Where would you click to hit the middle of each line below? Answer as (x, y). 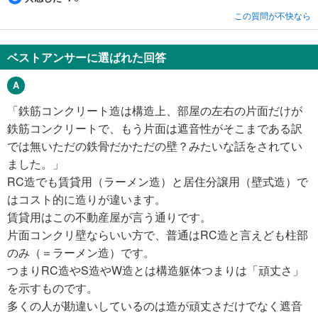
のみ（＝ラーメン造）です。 (81, 252)
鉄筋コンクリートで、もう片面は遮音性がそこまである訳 (155, 128)
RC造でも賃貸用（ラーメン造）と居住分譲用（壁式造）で (158, 181)
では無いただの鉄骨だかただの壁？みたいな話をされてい (155, 146)
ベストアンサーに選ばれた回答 (87, 57)
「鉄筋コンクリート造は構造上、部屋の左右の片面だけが (155, 110)
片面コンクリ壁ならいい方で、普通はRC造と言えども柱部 (158, 234)
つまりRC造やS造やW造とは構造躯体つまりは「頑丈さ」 (155, 270)
